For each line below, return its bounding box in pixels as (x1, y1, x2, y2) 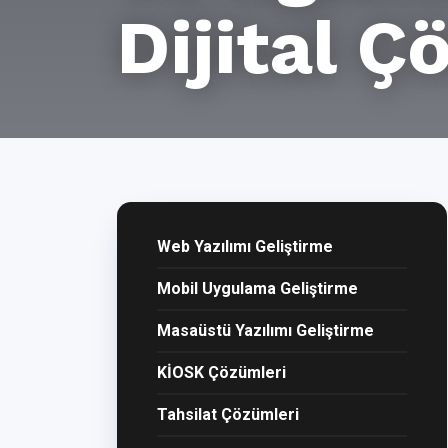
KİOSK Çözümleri (157, 363, 286, 382)
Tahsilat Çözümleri (157, 405, 299, 424)
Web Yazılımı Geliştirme (157, 237, 333, 256)
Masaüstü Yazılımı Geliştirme (157, 321, 374, 340)
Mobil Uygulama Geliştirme (157, 279, 358, 298)
